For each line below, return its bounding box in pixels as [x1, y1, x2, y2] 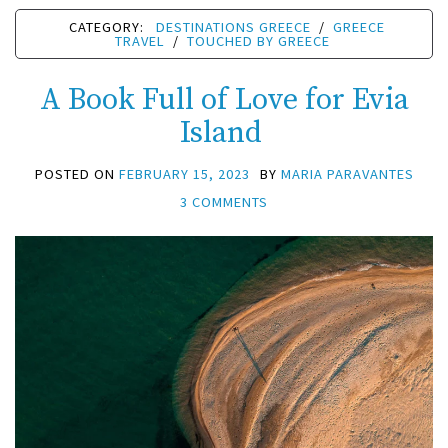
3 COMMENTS [180, 193, 268, 212]
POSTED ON [34, 165, 119, 184]
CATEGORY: [68, 18, 148, 37]
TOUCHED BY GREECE [187, 32, 330, 51]
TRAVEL [115, 32, 165, 51]
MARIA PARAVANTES [280, 165, 414, 184]
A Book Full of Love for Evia [39, 81, 409, 120]
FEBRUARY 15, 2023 [118, 165, 250, 184]
